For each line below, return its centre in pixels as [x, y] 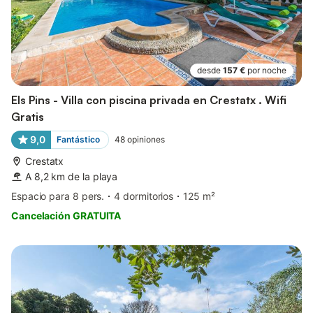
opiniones [146, 139]
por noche [267, 70]
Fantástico [78, 139]
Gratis [28, 116]
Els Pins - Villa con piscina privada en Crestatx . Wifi [149, 100]
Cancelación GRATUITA [66, 215]
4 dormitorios [144, 196]
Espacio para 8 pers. [58, 196]
